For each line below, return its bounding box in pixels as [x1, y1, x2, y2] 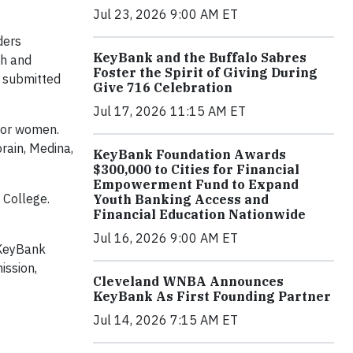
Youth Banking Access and [93, 191, 269, 207]
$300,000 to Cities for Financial [93, 162, 299, 177]
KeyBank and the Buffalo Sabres [93, 50, 307, 65]
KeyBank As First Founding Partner [93, 288, 331, 304]
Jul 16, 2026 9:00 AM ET [93, 230, 238, 246]
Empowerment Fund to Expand [93, 176, 299, 192]
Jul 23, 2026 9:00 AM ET [93, 6, 238, 22]
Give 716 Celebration [93, 80, 232, 95]
